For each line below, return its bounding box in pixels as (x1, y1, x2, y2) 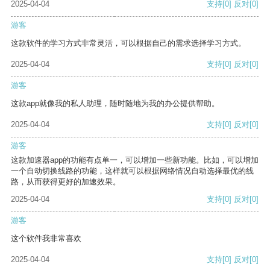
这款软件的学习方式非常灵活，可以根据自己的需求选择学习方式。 (11, 39, 246, 48)
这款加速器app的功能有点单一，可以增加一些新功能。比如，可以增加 (11, 155, 259, 165)
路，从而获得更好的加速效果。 (11, 177, 121, 187)
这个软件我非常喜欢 (11, 234, 81, 243)
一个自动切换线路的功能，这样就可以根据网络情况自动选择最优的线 (11, 166, 254, 176)
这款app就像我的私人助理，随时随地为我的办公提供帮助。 (11, 99, 219, 108)
